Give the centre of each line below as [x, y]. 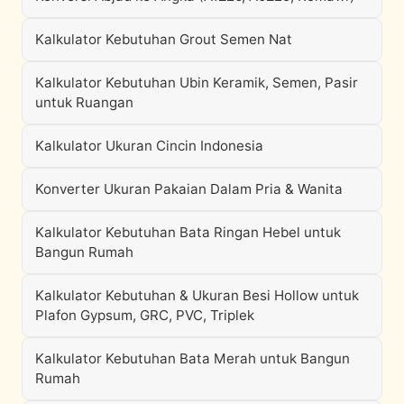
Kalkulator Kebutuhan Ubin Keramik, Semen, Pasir [197, 83]
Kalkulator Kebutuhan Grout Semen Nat [164, 39]
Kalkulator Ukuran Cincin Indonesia [149, 146]
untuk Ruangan [84, 102]
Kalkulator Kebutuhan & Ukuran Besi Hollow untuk [197, 295]
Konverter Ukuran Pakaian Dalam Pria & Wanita [189, 189]
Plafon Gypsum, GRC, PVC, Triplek [145, 315]
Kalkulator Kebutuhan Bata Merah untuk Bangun [193, 358]
